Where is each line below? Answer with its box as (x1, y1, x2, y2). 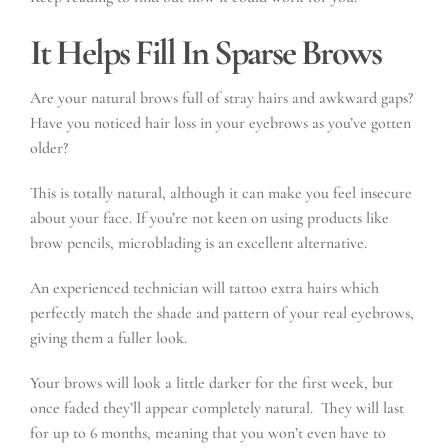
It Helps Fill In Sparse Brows (30, 30, 381, 74)
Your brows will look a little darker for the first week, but (30, 372, 393, 393)
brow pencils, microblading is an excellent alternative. (30, 232, 367, 253)
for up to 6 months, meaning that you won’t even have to (30, 422, 386, 443)
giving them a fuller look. (30, 327, 187, 348)
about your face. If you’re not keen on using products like (30, 207, 389, 228)
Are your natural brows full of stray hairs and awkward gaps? (30, 87, 413, 108)
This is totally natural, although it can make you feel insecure (30, 182, 412, 203)
